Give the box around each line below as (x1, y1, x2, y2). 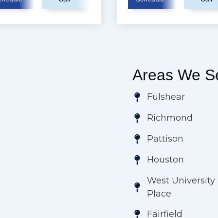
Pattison (147, 133, 183, 145)
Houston (147, 154, 184, 165)
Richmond (147, 112, 193, 124)
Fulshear (147, 91, 185, 103)
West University (147, 175, 215, 186)
